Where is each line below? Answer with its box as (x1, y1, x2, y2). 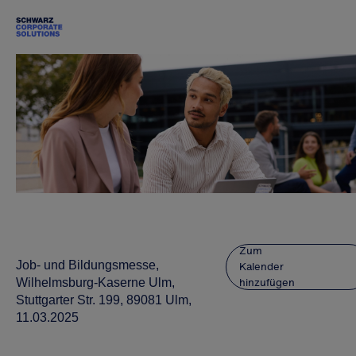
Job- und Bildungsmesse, (16, 258, 159, 272)
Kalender (239, 259, 284, 274)
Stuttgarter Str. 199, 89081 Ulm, (16, 293, 192, 307)
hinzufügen (239, 275, 295, 290)
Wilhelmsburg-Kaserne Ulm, (16, 276, 175, 289)
